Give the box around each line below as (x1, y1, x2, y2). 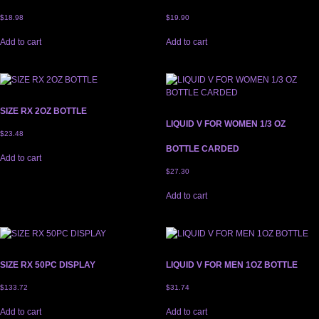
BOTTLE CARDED (165, 144, 239, 155)
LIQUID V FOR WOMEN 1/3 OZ (165, 119, 286, 130)
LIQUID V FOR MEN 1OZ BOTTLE (165, 260, 298, 271)
